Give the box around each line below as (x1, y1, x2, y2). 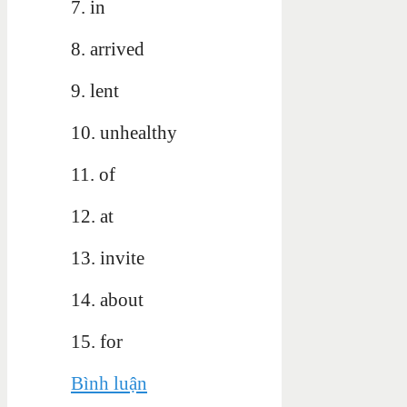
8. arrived (71, 37, 144, 60)
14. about (71, 288, 144, 311)
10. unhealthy (71, 121, 177, 144)
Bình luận (71, 372, 147, 394)
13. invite (71, 246, 144, 269)
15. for (71, 330, 123, 352)
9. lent (71, 79, 119, 102)
